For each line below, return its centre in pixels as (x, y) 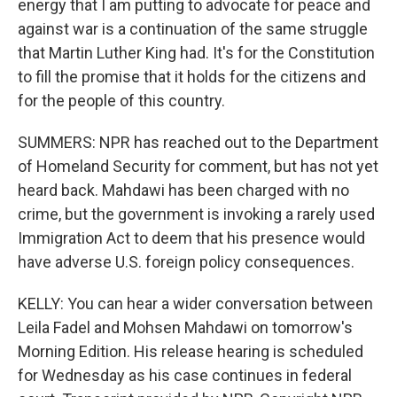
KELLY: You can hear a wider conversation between (195, 304)
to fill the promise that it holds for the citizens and (192, 77)
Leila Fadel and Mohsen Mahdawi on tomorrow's (185, 327)
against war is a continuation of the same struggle (193, 29)
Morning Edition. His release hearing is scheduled (191, 351)
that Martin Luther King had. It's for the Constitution (196, 53)
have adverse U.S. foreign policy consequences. (186, 262)
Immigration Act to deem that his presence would (191, 238)
